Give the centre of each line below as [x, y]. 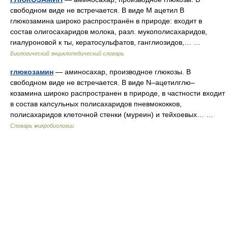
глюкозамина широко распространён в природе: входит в [106, 21]
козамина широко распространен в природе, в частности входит [118, 93]
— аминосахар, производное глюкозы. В [122, 72]
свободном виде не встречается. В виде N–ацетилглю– [103, 82]
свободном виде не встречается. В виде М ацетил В [97, 10]
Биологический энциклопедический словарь [67, 53]
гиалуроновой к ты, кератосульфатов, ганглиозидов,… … [107, 42]
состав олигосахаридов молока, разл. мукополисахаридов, [109, 32]
